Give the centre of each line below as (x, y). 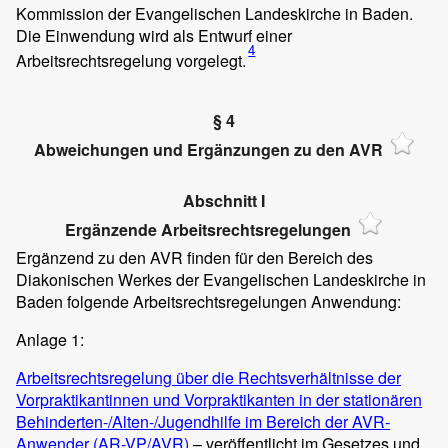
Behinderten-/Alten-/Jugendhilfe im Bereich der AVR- (203, 421)
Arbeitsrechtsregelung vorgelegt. (131, 61)
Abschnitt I (224, 200)
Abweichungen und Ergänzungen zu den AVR (208, 150)
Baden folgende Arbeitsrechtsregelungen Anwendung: (208, 301)
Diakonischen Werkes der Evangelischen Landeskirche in (221, 279)
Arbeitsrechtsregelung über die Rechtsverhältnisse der (208, 377)
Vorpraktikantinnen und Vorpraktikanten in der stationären (219, 399)
